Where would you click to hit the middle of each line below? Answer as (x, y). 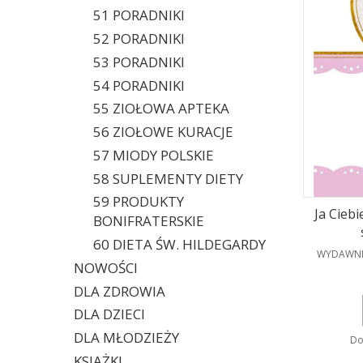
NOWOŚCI (106, 267)
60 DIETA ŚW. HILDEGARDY (179, 244)
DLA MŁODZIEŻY (126, 337)
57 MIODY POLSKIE (153, 155)
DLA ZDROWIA (120, 291)
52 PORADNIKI (139, 38)
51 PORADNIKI (139, 15)
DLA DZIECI (109, 314)
